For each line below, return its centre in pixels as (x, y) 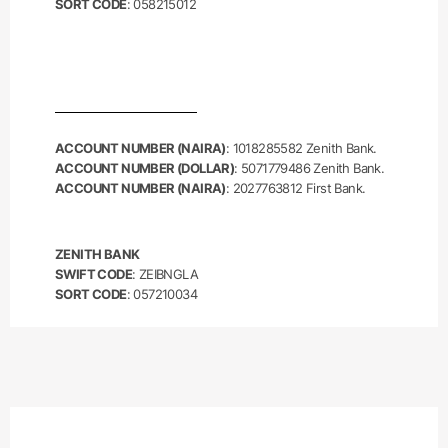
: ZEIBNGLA (165, 274)
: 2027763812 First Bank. (295, 188)
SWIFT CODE (93, 274)
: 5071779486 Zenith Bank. (309, 168)
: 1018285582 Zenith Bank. (301, 148)
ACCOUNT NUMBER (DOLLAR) (145, 168)
